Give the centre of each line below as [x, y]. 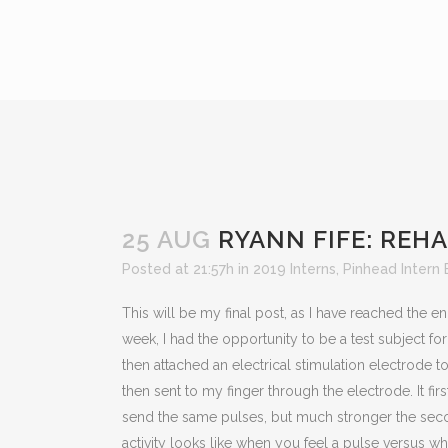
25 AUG [166, 239]
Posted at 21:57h [178, 269]
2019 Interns [294, 269]
